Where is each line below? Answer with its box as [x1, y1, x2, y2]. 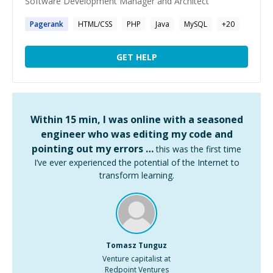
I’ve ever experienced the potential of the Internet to [34, 157, 239, 168]
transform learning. [99, 169, 174, 181]
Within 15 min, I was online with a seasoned [30, 113, 243, 126]
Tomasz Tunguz [106, 240, 167, 250]
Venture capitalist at [102, 253, 171, 264]
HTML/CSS [78, 19, 112, 29]
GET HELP [116, 51, 157, 63]
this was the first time [156, 143, 241, 155]
